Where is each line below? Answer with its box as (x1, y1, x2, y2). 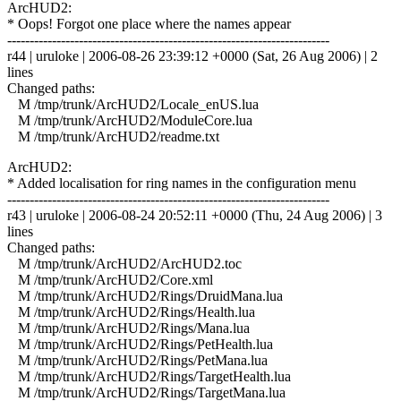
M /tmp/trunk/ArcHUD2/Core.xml (7, 271, 213, 287)
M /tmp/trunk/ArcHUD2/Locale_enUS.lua (7, 96, 259, 112)
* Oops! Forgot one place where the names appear (7, 15, 291, 31)
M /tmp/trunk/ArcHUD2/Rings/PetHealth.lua (7, 336, 273, 352)
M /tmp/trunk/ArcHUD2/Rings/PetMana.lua (7, 352, 268, 368)
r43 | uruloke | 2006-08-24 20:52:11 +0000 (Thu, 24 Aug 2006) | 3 (7, 207, 382, 223)
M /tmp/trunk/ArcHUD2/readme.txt (7, 128, 219, 144)
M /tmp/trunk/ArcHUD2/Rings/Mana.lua (7, 320, 250, 336)
